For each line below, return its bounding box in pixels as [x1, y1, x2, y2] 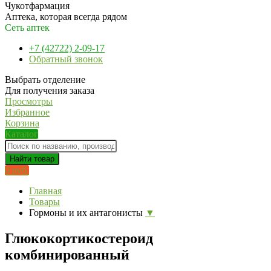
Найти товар [10, 154, 54, 163]
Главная [29, 186, 62, 196]
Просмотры [5, 96, 53, 106]
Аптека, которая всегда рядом [5, 11, 127, 22]
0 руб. [5, 165, 29, 175]
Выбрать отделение [5, 74, 85, 85]
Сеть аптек [5, 22, 50, 33]
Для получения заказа [5, 85, 94, 96]
